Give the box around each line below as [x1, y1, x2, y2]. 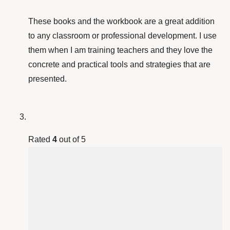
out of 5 [57, 135, 86, 144]
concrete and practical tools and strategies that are [28, 60, 210, 69]
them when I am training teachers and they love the [28, 46, 213, 55]
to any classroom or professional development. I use [28, 31, 217, 41]
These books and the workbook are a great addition [28, 17, 215, 26]
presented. [28, 74, 67, 84]
